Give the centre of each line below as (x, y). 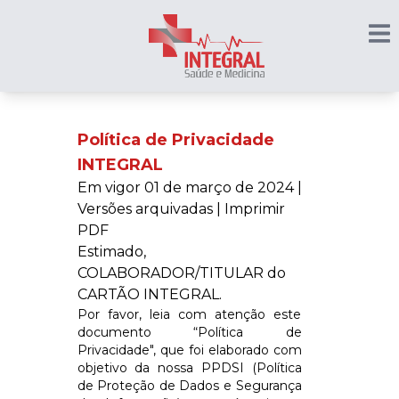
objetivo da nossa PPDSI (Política (189, 367)
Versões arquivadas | (149, 208)
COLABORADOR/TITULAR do (181, 273)
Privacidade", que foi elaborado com (189, 350)
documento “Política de (189, 332)
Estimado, (111, 251)
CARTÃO (108, 294)
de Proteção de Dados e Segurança (189, 385)
